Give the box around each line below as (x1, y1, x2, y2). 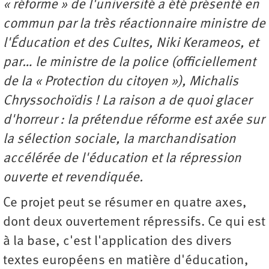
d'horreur (3, 113, 57, 128)
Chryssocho (3, 94, 70, 109)
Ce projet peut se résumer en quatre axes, (3, 196, 247, 211)
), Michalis (178, 75, 238, 89)
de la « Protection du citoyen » (3, 75, 178, 89)
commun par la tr (3, 17, 101, 32)
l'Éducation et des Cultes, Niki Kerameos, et (3, 37, 259, 51)
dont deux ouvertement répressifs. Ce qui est (3, 216, 265, 230)
